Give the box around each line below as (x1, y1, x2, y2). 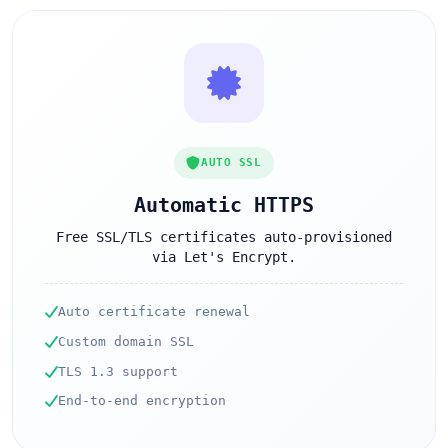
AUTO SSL (201, 156, 262, 170)
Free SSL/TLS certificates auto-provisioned (56, 229, 392, 246)
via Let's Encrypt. (152, 249, 296, 266)
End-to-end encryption (58, 393, 226, 409)
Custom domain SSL (58, 333, 194, 349)
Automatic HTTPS (134, 193, 314, 218)
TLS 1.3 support (58, 363, 178, 379)
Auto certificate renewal (58, 304, 250, 320)
